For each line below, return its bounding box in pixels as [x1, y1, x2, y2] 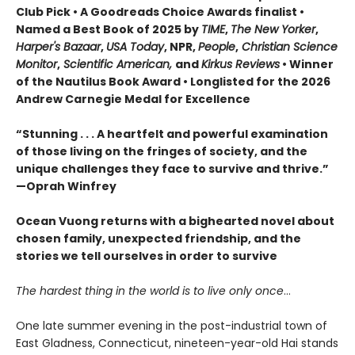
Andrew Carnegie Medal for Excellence [16, 91, 250, 108]
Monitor [16, 56, 57, 73]
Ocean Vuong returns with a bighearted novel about [16, 213, 334, 230]
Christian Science [239, 39, 338, 55]
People [198, 39, 235, 55]
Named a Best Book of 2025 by [16, 21, 201, 38]
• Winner [280, 56, 334, 73]
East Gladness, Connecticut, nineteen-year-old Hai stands [16, 335, 338, 352]
